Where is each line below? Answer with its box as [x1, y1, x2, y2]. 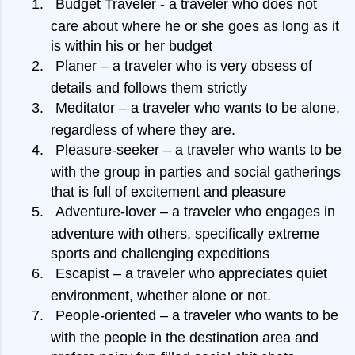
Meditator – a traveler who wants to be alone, [55, 100, 340, 116]
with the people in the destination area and [51, 330, 319, 346]
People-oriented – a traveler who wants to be [55, 307, 338, 324]
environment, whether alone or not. [51, 288, 271, 304]
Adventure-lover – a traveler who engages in [55, 204, 335, 220]
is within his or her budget [51, 38, 212, 55]
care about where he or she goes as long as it [51, 18, 339, 35]
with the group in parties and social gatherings [51, 164, 341, 181]
